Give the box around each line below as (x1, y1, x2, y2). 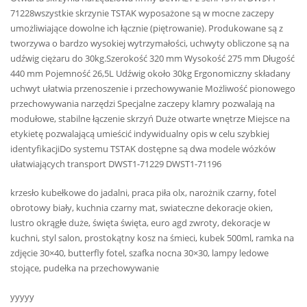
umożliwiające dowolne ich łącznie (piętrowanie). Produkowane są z (10, 21, 283, 34)
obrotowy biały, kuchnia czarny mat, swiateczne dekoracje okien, (10, 201, 273, 214)
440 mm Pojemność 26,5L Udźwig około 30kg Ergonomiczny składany (10, 66, 291, 79)
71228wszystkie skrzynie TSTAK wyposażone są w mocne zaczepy (10, 6, 274, 19)
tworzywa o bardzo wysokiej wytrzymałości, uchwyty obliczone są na (10, 36, 289, 49)
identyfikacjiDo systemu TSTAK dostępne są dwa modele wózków (10, 142, 275, 155)
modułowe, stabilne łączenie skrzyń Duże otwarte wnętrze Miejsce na (10, 112, 290, 125)
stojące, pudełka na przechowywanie (10, 262, 159, 275)
